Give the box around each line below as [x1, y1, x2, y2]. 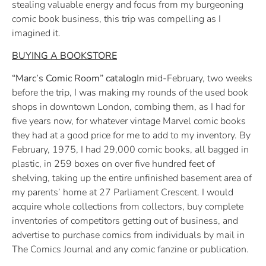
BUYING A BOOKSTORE [12, 49, 117, 62]
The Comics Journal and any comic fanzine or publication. [12, 243, 249, 256]
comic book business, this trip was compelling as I [12, 12, 221, 26]
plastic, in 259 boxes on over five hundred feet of [12, 157, 215, 171]
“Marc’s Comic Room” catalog [12, 72, 137, 85]
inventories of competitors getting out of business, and [12, 214, 238, 228]
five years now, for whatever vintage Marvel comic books [12, 115, 246, 128]
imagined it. [12, 26, 61, 40]
